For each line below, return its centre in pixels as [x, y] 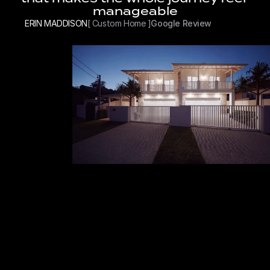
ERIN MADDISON [56, 23]
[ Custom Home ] [119, 23]
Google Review [181, 23]
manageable [135, 11]
